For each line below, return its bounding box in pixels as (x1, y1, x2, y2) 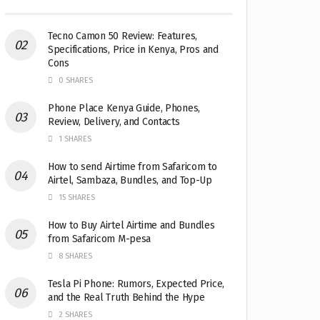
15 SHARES (56, 193, 95, 203)
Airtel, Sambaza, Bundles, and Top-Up (48, 174, 212, 187)
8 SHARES (56, 251, 92, 261)
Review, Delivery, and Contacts (48, 116, 180, 129)
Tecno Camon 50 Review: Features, (48, 30, 198, 43)
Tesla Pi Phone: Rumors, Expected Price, (48, 278, 225, 291)
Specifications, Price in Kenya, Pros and (48, 44, 219, 56)
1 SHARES (56, 134, 91, 144)
